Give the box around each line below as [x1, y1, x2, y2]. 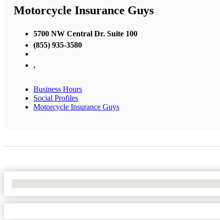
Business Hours [33, 84, 82, 93]
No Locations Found [12, 179, 76, 188]
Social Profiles [33, 93, 78, 102]
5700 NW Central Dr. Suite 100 [33, 29, 137, 38]
